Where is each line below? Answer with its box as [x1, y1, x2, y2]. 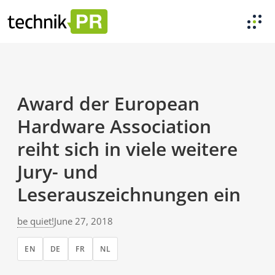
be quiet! [17, 215, 54, 227]
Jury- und [17, 159, 98, 184]
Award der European [17, 91, 199, 116]
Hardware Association [17, 114, 211, 139]
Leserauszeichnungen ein [17, 182, 241, 207]
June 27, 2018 [54, 215, 113, 227]
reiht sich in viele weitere [17, 136, 238, 161]
